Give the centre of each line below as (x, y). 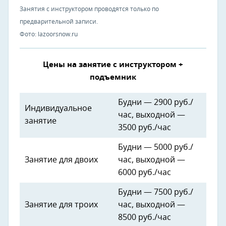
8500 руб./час (145, 218)
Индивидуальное (58, 109)
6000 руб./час (145, 173)
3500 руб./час (145, 128)
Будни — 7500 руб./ (156, 192)
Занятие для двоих (61, 160)
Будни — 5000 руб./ (156, 148)
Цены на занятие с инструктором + (113, 65)
